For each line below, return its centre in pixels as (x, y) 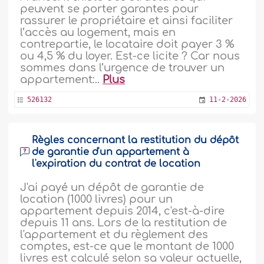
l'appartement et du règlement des (114, 235)
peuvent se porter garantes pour (110, 9)
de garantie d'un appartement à (111, 152)
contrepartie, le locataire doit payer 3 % (127, 44)
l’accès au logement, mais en (98, 32)
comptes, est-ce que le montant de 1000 (127, 246)
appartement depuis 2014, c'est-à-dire (123, 211)
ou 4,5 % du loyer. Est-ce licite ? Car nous (130, 56)
